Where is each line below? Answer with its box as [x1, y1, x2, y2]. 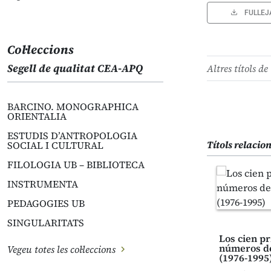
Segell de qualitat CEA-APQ [7, 61, 143, 76]
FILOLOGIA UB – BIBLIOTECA [7, 158, 145, 171]
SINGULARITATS [7, 216, 84, 229]
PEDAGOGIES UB [7, 197, 85, 210]
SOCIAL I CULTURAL [7, 139, 103, 152]
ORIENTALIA [7, 109, 67, 123]
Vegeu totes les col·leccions [7, 243, 118, 256]
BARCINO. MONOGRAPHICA [7, 100, 139, 113]
